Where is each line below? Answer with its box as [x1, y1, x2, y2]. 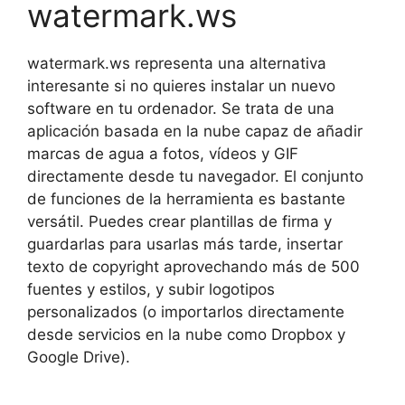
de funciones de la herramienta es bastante [27, 189, 345, 208]
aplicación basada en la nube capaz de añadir [27, 121, 363, 140]
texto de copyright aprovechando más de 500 [27, 257, 360, 276]
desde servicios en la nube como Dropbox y [27, 325, 345, 344]
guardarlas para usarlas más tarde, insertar [27, 234, 343, 253]
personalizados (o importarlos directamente [27, 302, 344, 321]
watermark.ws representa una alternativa [27, 53, 326, 72]
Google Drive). [27, 347, 130, 366]
